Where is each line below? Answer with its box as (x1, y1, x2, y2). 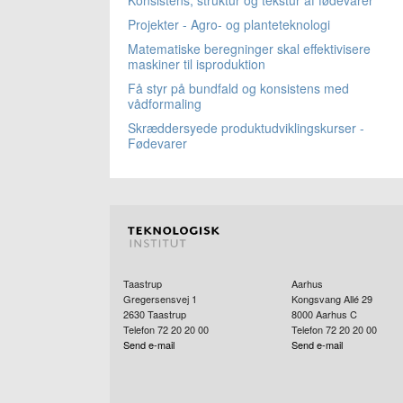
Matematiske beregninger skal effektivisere (128, 39, 371, 58)
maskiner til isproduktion (128, 54, 265, 73)
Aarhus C (315, 306, 357, 321)
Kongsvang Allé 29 (291, 291, 372, 306)
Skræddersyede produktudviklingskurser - (128, 118, 364, 137)
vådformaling (128, 94, 201, 112)
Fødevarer (128, 133, 187, 152)
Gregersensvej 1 (123, 291, 197, 306)
